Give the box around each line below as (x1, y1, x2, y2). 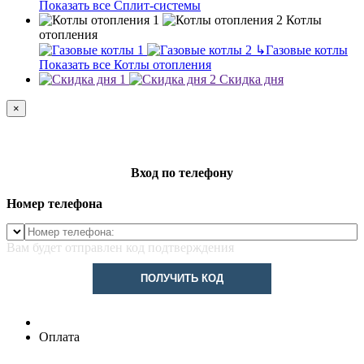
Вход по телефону (131, 166, 233, 180)
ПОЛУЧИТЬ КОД (141, 272, 223, 285)
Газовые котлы (266, 42, 348, 57)
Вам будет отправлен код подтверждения (6, 240, 234, 255)
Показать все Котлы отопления (39, 57, 211, 71)
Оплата (39, 330, 80, 344)
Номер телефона (6, 197, 102, 211)
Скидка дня (219, 71, 284, 86)
